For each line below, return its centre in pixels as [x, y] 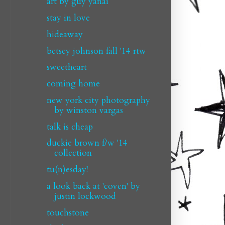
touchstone [68, 212]
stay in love [68, 18]
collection [73, 153]
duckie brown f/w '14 [87, 143]
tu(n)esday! [67, 170]
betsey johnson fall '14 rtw [96, 51]
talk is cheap [70, 127]
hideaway [65, 34]
